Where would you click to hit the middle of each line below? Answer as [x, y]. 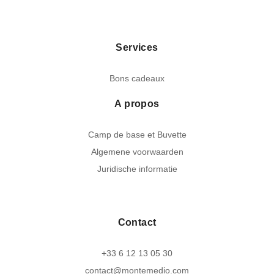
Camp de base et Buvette [137, 134]
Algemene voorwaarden [137, 151]
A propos [137, 103]
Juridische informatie [137, 168]
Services [137, 47]
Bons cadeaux [137, 78]
